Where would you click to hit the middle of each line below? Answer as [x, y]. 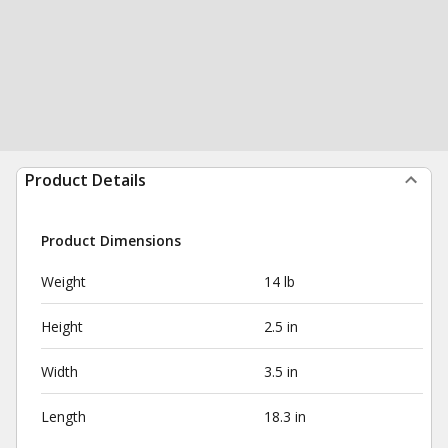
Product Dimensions [111, 240]
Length [63, 416]
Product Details [85, 180]
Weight [63, 281]
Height [62, 326]
